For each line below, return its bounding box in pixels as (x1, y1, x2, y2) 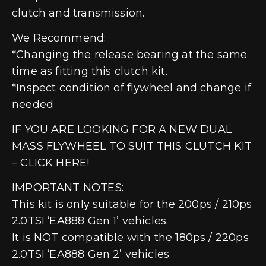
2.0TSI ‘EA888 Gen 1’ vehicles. (12, 214, 172, 227)
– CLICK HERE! (12, 156, 90, 169)
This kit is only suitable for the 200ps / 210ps (12, 197, 252, 211)
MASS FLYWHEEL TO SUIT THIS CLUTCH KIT (12, 139, 252, 153)
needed (12, 97, 54, 111)
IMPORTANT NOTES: (12, 180, 123, 194)
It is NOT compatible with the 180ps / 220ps (12, 230, 249, 244)
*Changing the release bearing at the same (12, 47, 248, 61)
